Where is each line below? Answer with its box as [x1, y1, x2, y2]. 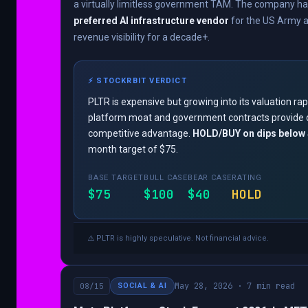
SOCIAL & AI [118, 281, 167, 291]
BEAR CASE [188, 173, 232, 183]
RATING [232, 173, 263, 183]
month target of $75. [88, 144, 178, 155]
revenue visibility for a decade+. [74, 32, 210, 43]
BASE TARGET [88, 173, 144, 183]
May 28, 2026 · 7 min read [175, 280, 295, 292]
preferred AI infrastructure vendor [74, 15, 229, 27]
